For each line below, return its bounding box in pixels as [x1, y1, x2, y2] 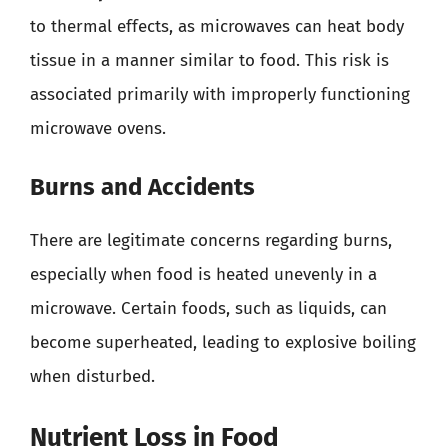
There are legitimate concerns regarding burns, [30, 230, 392, 251]
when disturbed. [30, 366, 155, 387]
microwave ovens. [30, 117, 166, 139]
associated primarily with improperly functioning [30, 83, 410, 105]
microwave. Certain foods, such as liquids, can [30, 298, 387, 319]
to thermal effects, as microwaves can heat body [30, 15, 404, 37]
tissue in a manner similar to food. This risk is [30, 49, 389, 71]
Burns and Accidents [30, 173, 255, 201]
